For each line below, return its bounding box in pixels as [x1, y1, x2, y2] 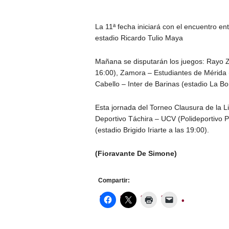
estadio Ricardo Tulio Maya [95, 34, 183, 42]
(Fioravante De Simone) [95, 149, 177, 158]
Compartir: [98, 177, 130, 185]
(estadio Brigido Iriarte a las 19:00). [95, 126, 209, 134]
